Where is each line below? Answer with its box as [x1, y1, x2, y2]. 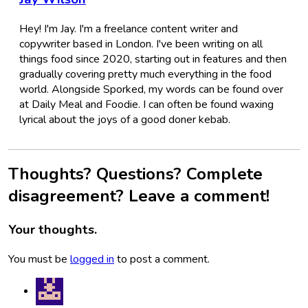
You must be [8, 252, 70, 267]
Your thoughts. [8, 221, 97, 239]
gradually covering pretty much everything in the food [19, 66, 272, 82]
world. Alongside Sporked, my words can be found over [19, 81, 283, 97]
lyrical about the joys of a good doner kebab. [19, 111, 230, 127]
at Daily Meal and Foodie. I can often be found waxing [19, 96, 274, 112]
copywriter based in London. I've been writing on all [19, 36, 263, 52]
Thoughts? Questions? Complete [8, 163, 263, 186]
